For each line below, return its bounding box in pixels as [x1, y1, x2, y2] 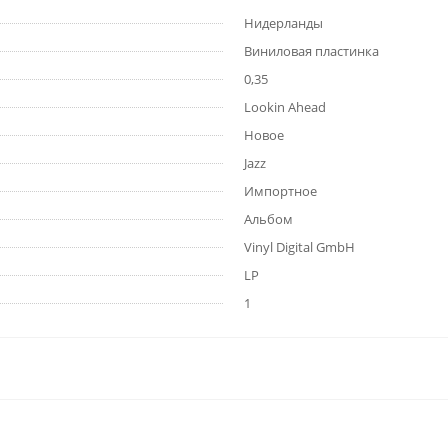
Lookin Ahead [244, 98, 326, 117]
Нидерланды [244, 14, 323, 33]
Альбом [244, 210, 293, 229]
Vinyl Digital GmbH [244, 238, 355, 257]
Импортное [244, 182, 317, 201]
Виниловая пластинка [244, 42, 379, 61]
